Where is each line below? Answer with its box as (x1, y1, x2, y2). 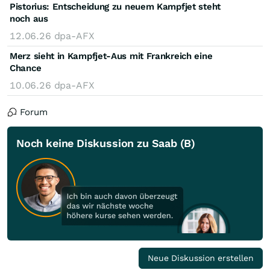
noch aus (10, 13, 48, 24)
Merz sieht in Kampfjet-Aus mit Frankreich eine (10, 50, 213, 61)
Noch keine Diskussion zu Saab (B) (16, 136, 196, 149)
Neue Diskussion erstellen (148, 253, 254, 263)
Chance (10, 62, 42, 74)
